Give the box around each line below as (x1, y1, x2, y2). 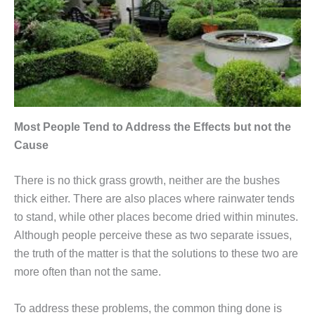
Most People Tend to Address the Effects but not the (14, 121, 291, 134)
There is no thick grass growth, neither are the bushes (14, 174, 280, 187)
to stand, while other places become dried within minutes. (14, 211, 298, 224)
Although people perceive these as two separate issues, (14, 229, 292, 242)
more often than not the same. (14, 266, 161, 278)
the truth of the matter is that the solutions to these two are (14, 247, 298, 260)
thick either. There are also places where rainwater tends (14, 193, 295, 205)
